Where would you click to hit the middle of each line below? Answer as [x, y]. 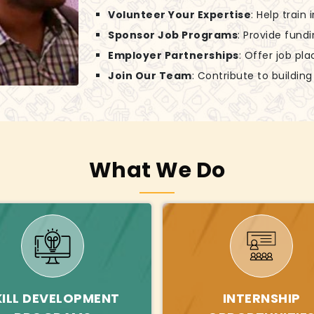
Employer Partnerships [173, 56]
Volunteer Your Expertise [179, 15]
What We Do [157, 171]
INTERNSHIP [261, 299]
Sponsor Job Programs [173, 35]
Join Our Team [150, 76]
